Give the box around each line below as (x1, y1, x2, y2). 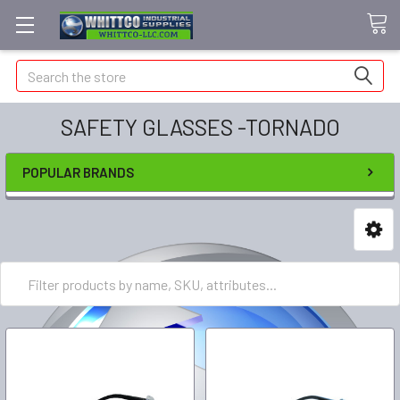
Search (16, 62, 57, 79)
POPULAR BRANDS (22, 164, 134, 180)
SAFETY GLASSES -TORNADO (60, 113, 340, 140)
